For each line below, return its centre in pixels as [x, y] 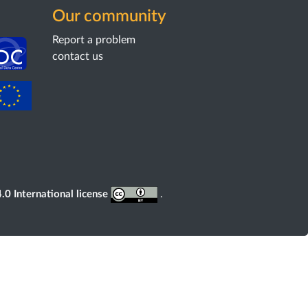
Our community [109, 16]
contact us [77, 56]
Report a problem [93, 40]
